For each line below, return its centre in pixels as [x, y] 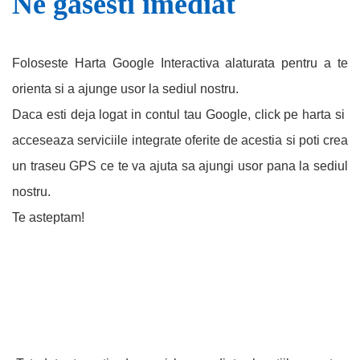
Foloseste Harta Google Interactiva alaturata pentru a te [180, 63]
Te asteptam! [48, 218]
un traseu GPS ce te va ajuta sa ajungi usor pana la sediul [180, 166]
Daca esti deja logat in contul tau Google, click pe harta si [180, 115]
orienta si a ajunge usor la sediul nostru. [125, 89]
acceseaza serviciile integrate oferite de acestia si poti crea [180, 141]
